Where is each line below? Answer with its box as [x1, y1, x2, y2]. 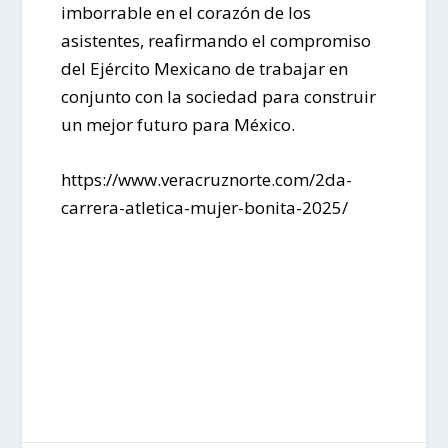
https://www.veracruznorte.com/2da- [60, 168, 352, 191]
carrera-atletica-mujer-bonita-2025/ [60, 196, 348, 219]
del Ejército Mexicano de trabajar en [60, 56, 348, 80]
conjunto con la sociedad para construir [60, 84, 376, 108]
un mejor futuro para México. [60, 112, 295, 136]
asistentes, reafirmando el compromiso [60, 28, 371, 52]
